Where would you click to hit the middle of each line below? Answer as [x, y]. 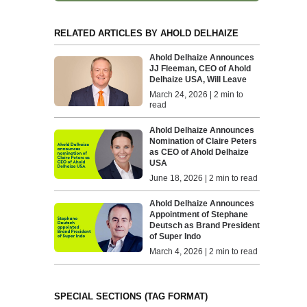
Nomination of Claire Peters [204, 142]
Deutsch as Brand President [205, 226]
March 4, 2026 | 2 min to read [204, 252]
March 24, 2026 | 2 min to [197, 95]
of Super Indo [175, 237]
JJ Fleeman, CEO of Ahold [200, 69]
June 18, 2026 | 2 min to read [204, 179]
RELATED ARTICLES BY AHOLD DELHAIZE [146, 34]
